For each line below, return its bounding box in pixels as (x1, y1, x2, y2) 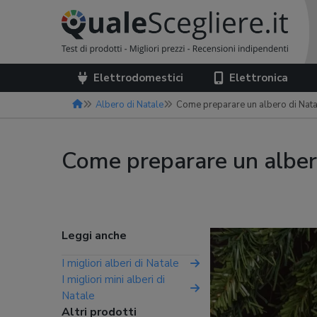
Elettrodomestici (93, 71, 183, 85)
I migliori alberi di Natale (62, 256, 179, 270)
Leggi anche (62, 228, 127, 243)
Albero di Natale (96, 98, 163, 111)
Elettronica (229, 71, 289, 85)
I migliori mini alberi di (62, 272, 165, 287)
